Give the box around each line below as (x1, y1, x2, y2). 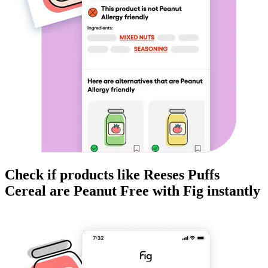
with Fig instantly (149, 183, 260, 199)
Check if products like (5, 167, 144, 183)
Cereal (5, 183, 46, 199)
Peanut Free (74, 183, 149, 199)
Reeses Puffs (144, 167, 220, 183)
